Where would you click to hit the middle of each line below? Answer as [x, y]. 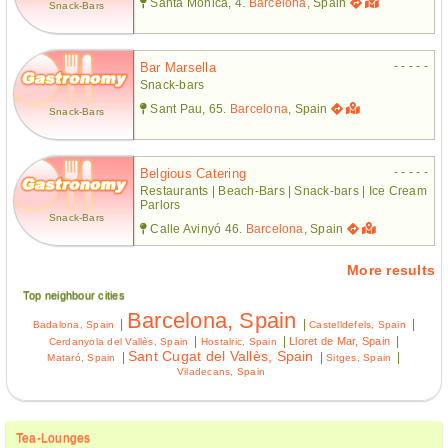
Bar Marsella [178, 67]
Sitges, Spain [359, 357]
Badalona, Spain [73, 324]
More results [391, 269]
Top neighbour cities [74, 294]
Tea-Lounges [53, 437]
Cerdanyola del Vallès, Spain [118, 341]
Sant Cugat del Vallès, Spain [221, 355]
